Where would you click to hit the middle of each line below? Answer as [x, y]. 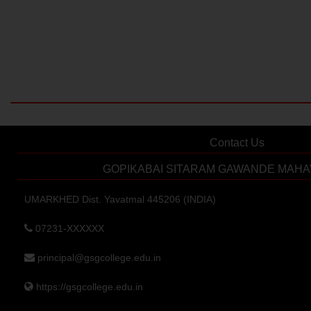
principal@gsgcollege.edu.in [98, 258]
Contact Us [237, 143]
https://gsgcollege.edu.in [88, 287]
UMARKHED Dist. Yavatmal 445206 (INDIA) [120, 199]
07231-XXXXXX [68, 228]
